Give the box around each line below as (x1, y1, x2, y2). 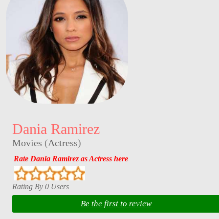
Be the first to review (81, 199, 152, 209)
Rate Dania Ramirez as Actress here (13, 154, 128, 163)
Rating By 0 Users (12, 182, 69, 191)
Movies (12, 137, 42, 148)
